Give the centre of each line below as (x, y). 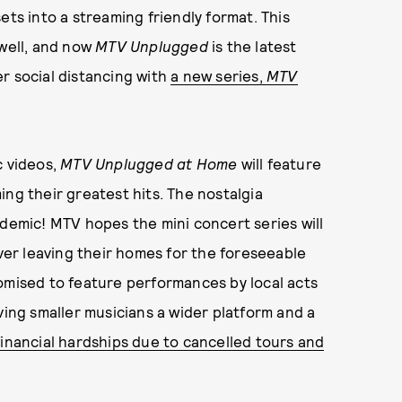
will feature (281, 163)
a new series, (219, 75)
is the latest (252, 46)
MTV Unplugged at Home (151, 163)
